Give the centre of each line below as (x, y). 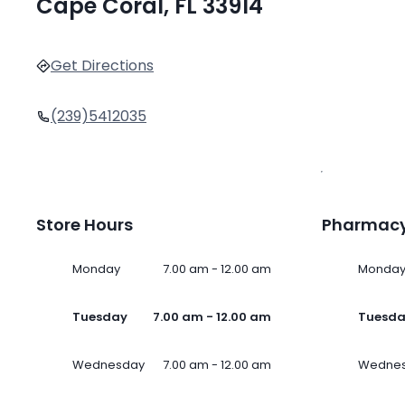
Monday (96, 269)
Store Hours (85, 225)
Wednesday (108, 365)
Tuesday (100, 317)
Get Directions (102, 66)
